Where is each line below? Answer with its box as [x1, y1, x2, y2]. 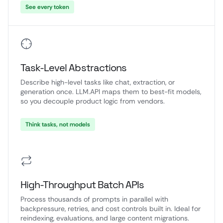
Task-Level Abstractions [20, 61, 126, 74]
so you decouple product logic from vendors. [20, 97, 165, 106]
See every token [25, 3, 69, 11]
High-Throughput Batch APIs [20, 178, 144, 191]
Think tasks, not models [25, 120, 90, 128]
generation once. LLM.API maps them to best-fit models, [20, 87, 201, 96]
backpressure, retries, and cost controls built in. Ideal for [20, 204, 201, 213]
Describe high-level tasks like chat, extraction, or [20, 78, 175, 87]
